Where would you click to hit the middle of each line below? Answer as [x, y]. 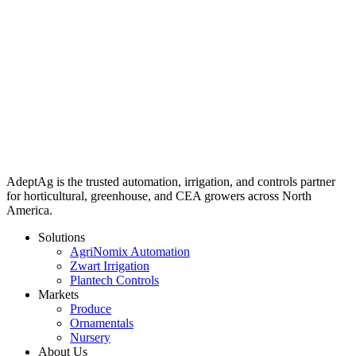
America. [29, 211]
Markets [58, 295]
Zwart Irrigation [110, 266]
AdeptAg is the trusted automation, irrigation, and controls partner [171, 182]
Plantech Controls [114, 281]
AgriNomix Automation [130, 252]
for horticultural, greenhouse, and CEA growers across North [159, 196]
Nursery [90, 338]
